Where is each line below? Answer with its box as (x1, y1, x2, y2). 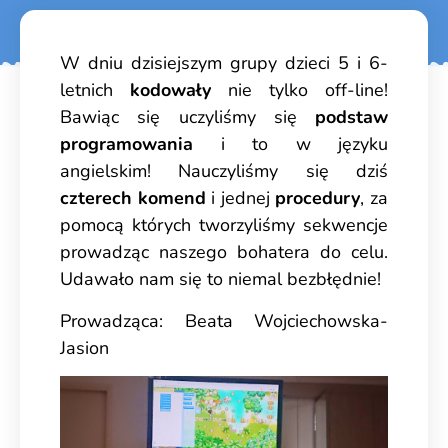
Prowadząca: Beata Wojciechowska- (60, 308, 388, 333)
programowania (60, 132, 193, 157)
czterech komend (60, 186, 206, 211)
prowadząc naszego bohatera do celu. (60, 240, 388, 265)
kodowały (130, 78, 211, 103)
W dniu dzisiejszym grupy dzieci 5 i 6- (60, 51, 388, 76)
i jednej (205, 186, 276, 211)
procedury (275, 186, 361, 211)
